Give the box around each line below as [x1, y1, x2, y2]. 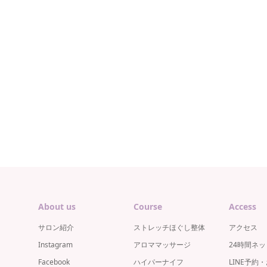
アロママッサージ [133, 239, 191, 250]
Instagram [38, 239, 73, 250]
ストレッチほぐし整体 [133, 222, 205, 232]
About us [38, 200, 76, 212]
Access [229, 200, 256, 212]
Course [133, 200, 162, 212]
